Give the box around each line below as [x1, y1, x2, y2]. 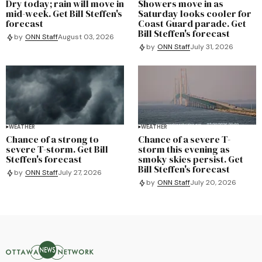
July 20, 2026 [190, 178, 236, 188]
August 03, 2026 [58, 32, 114, 42]
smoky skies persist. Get [138, 152, 243, 166]
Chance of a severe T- [138, 132, 230, 146]
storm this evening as [138, 142, 230, 156]
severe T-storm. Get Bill [6, 142, 108, 156]
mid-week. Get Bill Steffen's [6, 6, 122, 20]
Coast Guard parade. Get [138, 16, 246, 30]
